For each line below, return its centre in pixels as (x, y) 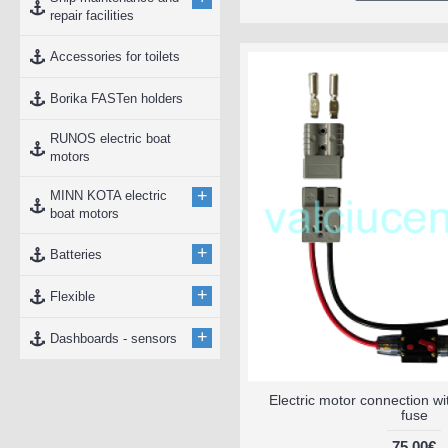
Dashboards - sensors (113, 338)
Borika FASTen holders (116, 98)
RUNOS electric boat (110, 138)
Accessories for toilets (115, 56)
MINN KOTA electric (108, 195)
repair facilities (92, 15)
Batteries (76, 254)
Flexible (72, 296)
